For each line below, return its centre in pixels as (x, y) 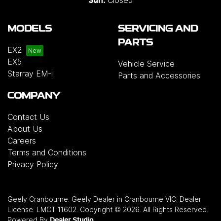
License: (22, 209)
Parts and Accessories (159, 75)
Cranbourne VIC (150, 199)
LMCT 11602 (56, 209)
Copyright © (101, 209)
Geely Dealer (93, 199)
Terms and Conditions (47, 152)
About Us (25, 129)
